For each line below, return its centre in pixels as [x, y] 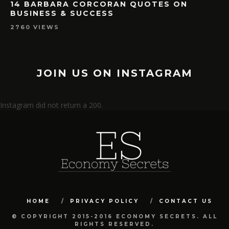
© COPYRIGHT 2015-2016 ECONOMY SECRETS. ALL [114, 217]
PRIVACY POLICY [105, 201]
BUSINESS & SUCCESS [62, 14]
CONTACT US [186, 201]
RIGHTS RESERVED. [114, 224]
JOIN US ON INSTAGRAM [114, 73]
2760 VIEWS [35, 27]
